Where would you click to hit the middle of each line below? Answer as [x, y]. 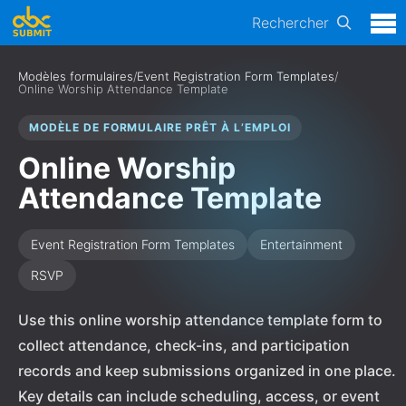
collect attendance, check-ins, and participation [184, 345]
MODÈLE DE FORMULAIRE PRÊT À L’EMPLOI [160, 127]
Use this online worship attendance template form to [200, 320]
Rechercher [290, 23]
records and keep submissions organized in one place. [207, 371]
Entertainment [301, 244]
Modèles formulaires [76, 76]
